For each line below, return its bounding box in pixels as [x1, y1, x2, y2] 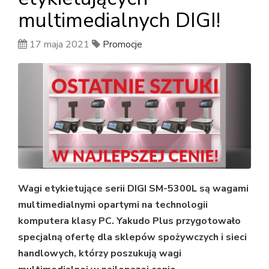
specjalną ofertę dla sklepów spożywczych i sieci [18, 231, 247, 244]
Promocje [103, 37, 142, 51]
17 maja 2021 [29, 37, 89, 51]
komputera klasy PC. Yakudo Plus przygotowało [18, 214, 241, 228]
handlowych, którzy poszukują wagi [18, 247, 181, 261]
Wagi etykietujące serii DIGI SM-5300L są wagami [18, 182, 249, 196]
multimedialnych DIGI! [18, 6, 220, 34]
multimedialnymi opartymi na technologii [18, 198, 208, 212]
